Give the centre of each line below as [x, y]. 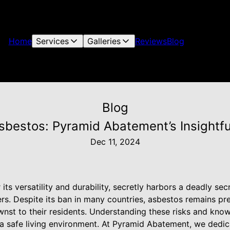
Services [52, 41]
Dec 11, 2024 [115, 142]
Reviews [151, 41]
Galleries [104, 41]
